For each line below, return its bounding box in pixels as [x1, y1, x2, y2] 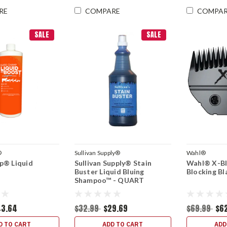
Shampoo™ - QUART [74, 175, 144, 184]
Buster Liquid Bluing [74, 167, 144, 176]
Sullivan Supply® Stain [74, 158, 152, 167]
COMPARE [85, 7, 120, 16]
